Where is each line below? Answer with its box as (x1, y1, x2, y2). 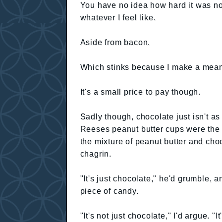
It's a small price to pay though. (80, 87, 201, 96)
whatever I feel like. (80, 13, 156, 22)
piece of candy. (80, 186, 139, 195)
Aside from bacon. (80, 38, 151, 47)
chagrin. (80, 149, 111, 158)
